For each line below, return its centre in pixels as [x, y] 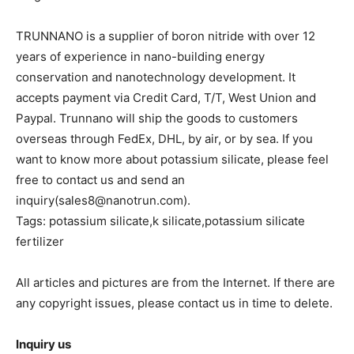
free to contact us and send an [100, 179]
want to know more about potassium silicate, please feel [172, 159]
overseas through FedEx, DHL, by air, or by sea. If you [164, 138]
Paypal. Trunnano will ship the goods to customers [157, 118]
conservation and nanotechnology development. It [156, 77]
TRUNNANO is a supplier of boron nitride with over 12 [166, 36]
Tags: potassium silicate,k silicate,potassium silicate [160, 220]
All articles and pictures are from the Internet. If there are [175, 282]
